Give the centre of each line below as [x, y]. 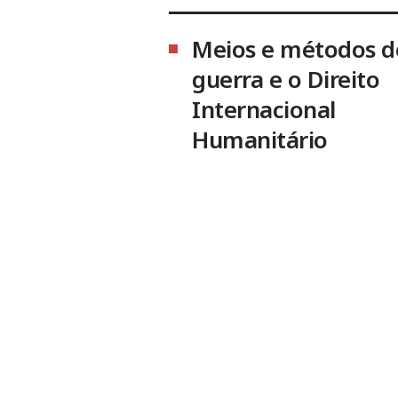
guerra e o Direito [286, 79]
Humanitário [260, 139]
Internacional [264, 109]
